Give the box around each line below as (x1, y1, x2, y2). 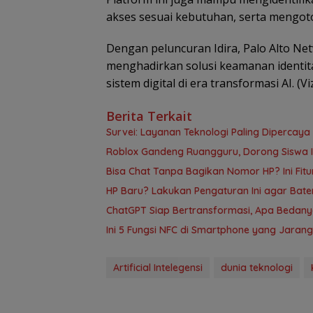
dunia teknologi (221, 261, 293, 274)
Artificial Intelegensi (113, 261, 203, 274)
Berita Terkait (106, 107, 192, 124)
